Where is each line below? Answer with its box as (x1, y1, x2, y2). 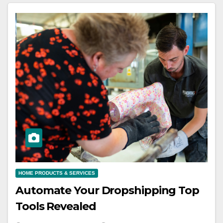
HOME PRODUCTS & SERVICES (18, 170, 95, 176)
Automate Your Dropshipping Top (15, 184, 199, 198)
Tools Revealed (15, 200, 96, 214)
